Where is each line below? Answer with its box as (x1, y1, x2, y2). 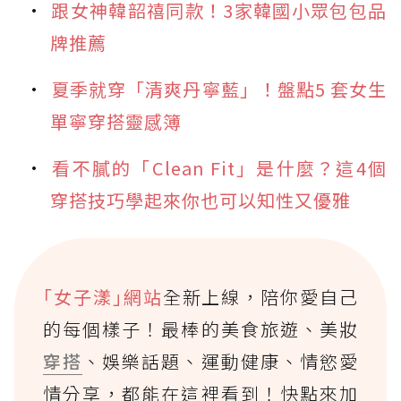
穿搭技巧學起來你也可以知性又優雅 (50, 186, 351, 213)
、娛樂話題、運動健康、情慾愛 (82, 347, 359, 374)
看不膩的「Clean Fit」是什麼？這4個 (51, 154, 387, 181)
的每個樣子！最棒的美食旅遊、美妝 (43, 315, 358, 342)
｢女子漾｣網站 (43, 283, 163, 310)
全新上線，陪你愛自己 (162, 283, 358, 310)
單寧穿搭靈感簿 (50, 107, 182, 134)
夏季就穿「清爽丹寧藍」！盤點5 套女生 (51, 75, 387, 102)
